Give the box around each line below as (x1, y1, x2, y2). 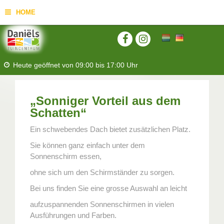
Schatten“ (30, 106, 86, 119)
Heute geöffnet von (13, 61, 75, 69)
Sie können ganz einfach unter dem (30, 141, 145, 149)
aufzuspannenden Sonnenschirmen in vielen (30, 200, 174, 208)
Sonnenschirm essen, (30, 152, 101, 160)
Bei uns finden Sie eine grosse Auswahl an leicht (30, 184, 187, 192)
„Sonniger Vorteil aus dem (30, 94, 180, 107)
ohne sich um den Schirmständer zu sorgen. (30, 168, 174, 176)
